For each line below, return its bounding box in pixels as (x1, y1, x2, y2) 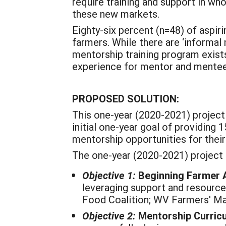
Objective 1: (82, 168, 136, 182)
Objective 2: (82, 209, 136, 222)
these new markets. (72, 7, 159, 20)
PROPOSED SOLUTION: (72, 92, 179, 105)
